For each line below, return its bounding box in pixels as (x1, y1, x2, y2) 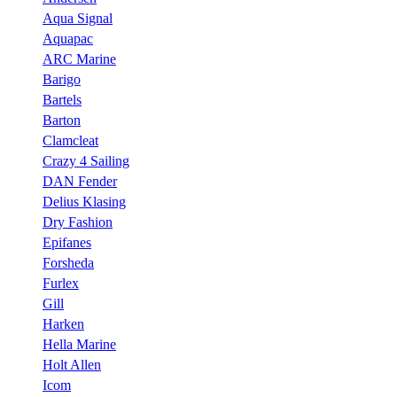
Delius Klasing (43, 194, 126, 209)
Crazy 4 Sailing (43, 153, 129, 168)
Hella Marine (43, 337, 116, 352)
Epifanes (43, 235, 91, 250)
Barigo (43, 72, 81, 87)
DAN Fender (43, 174, 117, 189)
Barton (43, 113, 81, 128)
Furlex (43, 276, 79, 291)
